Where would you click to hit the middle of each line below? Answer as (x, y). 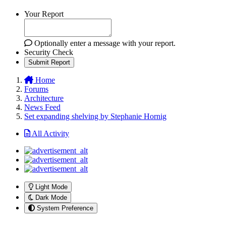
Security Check (49, 52)
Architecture (44, 98)
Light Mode (51, 187)
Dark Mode (51, 197)
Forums (36, 89)
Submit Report (49, 62)
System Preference (65, 208)
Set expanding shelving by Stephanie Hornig (95, 116)
